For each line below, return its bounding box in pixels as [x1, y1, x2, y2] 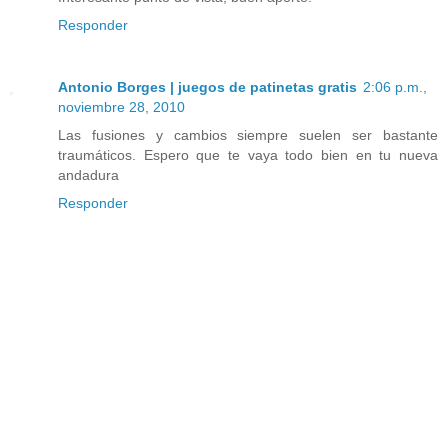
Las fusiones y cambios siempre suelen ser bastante [58, 127, 438, 144]
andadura [58, 167, 119, 184]
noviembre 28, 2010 [58, 99, 185, 116]
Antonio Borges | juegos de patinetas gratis [58, 79, 357, 96]
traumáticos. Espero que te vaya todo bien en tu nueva [58, 147, 438, 164]
